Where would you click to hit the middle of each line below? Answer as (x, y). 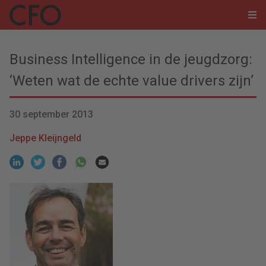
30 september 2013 (51, 114)
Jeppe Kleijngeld (45, 138)
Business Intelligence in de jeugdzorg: (131, 59)
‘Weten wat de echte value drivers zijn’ (132, 81)
